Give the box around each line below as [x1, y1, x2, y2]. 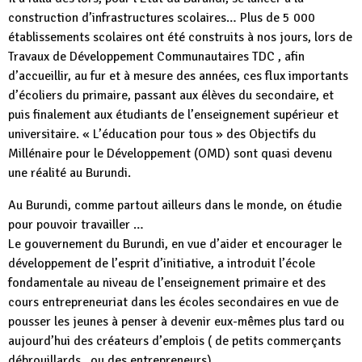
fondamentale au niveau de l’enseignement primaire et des [8, 275, 326, 291]
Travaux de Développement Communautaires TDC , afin [8, 48, 305, 65]
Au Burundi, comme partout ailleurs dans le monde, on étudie [8, 197, 342, 213]
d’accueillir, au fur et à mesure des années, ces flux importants [8, 68, 348, 84]
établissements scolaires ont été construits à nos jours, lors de [8, 29, 352, 45]
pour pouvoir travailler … [8, 217, 144, 233]
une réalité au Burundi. [8, 165, 131, 181]
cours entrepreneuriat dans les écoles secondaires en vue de [8, 294, 339, 310]
